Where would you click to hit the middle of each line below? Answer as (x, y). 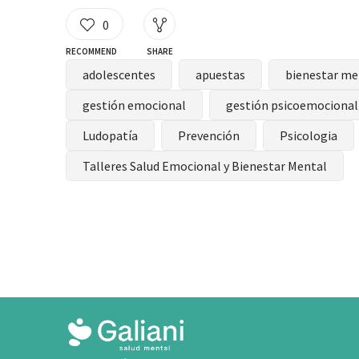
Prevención (209, 136)
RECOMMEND (91, 52)
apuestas (220, 75)
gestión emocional (134, 105)
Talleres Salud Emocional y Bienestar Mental (205, 166)
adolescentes (119, 75)
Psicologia (309, 136)
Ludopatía (110, 136)
